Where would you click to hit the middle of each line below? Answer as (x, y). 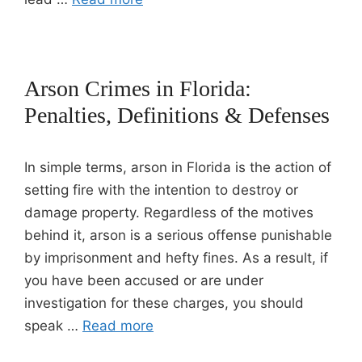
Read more (118, 326)
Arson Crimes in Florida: (138, 88)
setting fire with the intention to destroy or (161, 190)
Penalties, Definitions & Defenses (177, 115)
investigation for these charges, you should (164, 303)
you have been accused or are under (144, 280)
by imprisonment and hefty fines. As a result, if (176, 258)
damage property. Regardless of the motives (169, 213)
